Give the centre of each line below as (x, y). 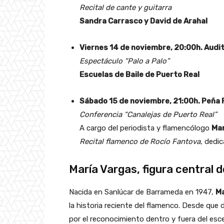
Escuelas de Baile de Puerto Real (139, 74)
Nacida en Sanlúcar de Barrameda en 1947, (142, 192)
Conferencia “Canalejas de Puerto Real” (148, 114)
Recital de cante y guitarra (125, 7)
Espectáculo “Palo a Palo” (124, 61)
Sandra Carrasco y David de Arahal (143, 21)
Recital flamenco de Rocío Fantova (140, 141)
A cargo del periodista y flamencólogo (145, 128)
